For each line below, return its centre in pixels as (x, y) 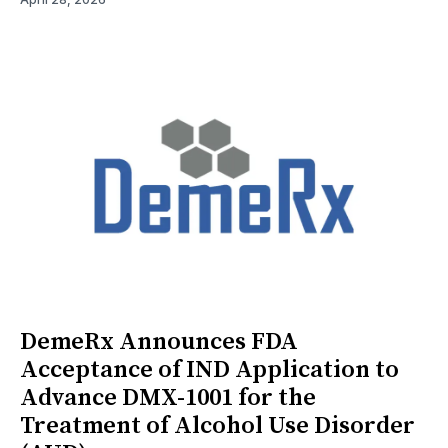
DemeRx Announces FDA (159, 341)
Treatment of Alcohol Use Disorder (217, 425)
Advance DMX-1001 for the (168, 397)
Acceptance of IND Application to (209, 369)
